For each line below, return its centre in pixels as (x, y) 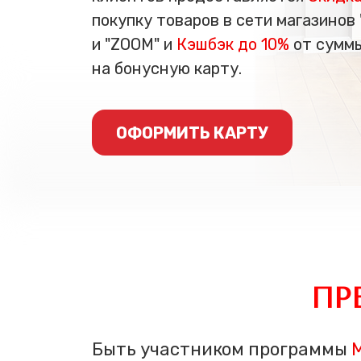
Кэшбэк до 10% (233, 44)
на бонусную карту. (167, 68)
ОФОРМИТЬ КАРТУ (192, 133)
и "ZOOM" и (134, 44)
